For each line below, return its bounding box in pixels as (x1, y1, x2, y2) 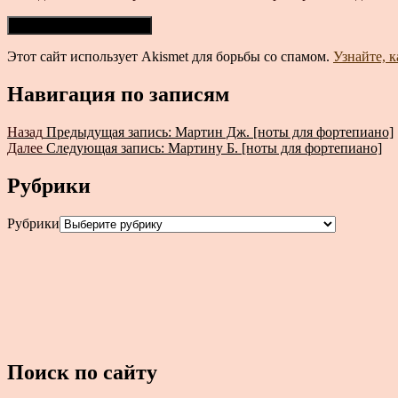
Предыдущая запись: (46, 124, 171, 140)
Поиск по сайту (7, 360, 157, 384)
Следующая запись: (46, 140, 164, 156)
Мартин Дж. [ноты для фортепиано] (175, 124, 394, 140)
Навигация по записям (7, 83, 229, 107)
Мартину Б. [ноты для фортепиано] (168, 140, 382, 156)
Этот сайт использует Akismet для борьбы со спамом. (7, 49, 333, 65)
